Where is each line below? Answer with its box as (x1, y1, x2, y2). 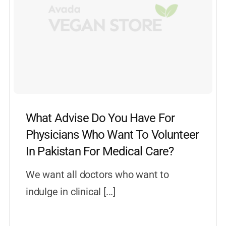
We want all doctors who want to (25, 168, 169, 181)
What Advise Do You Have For (25, 110, 175, 125)
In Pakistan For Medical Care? (25, 144, 174, 158)
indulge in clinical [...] (25, 185, 116, 198)
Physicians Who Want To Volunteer (25, 127, 199, 142)
